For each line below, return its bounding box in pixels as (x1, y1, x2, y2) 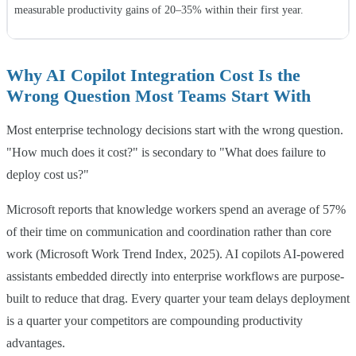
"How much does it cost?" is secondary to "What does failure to (6, 145, 326, 160)
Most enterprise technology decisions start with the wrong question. (6, 123, 343, 137)
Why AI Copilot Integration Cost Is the (6, 65, 300, 86)
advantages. (6, 336, 65, 350)
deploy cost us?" (6, 168, 89, 182)
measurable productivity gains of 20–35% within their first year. (14, 2, 304, 16)
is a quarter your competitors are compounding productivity (6, 314, 303, 328)
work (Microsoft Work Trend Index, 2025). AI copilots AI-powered (6, 247, 344, 261)
